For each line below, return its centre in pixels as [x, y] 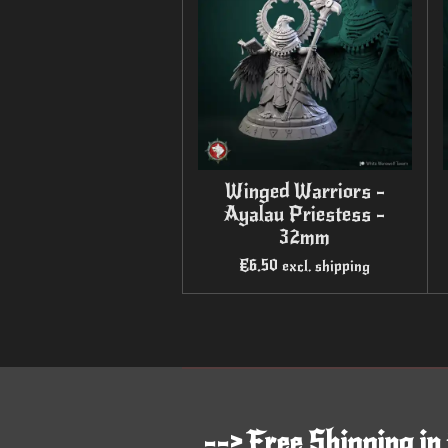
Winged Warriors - [304, 192]
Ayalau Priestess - [305, 215]
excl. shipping [326, 266]
